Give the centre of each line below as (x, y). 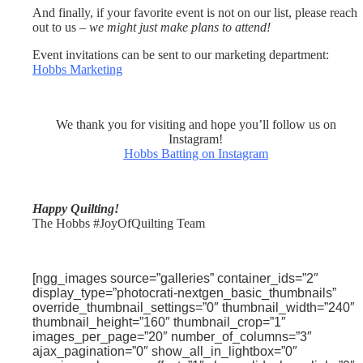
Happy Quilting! (76, 209)
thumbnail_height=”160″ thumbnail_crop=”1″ (159, 322)
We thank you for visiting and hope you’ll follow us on (196, 124)
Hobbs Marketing (77, 69)
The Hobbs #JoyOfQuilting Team (120, 223)
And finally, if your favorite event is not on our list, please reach (195, 13)
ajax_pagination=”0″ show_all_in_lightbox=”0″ (165, 351)
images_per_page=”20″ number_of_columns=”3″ (172, 337)
